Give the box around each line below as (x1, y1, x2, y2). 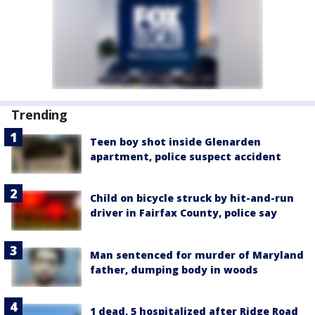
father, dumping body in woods (90, 262, 258, 276)
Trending (11, 106, 68, 123)
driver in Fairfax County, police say (90, 206, 277, 220)
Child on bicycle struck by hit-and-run (90, 191, 294, 205)
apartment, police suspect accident (90, 150, 281, 163)
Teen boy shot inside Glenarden (90, 135, 261, 148)
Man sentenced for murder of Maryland (90, 247, 304, 262)
